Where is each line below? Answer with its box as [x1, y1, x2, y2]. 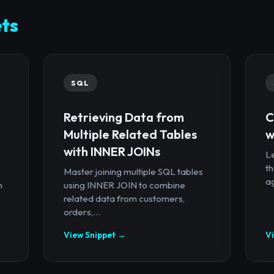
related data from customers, [63, 192, 185, 204]
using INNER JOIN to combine [63, 179, 185, 191]
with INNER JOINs [63, 143, 160, 159]
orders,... [63, 206, 100, 218]
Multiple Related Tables [63, 126, 197, 142]
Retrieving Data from [63, 109, 184, 125]
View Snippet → [63, 229, 126, 240]
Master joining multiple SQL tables [63, 165, 203, 177]
